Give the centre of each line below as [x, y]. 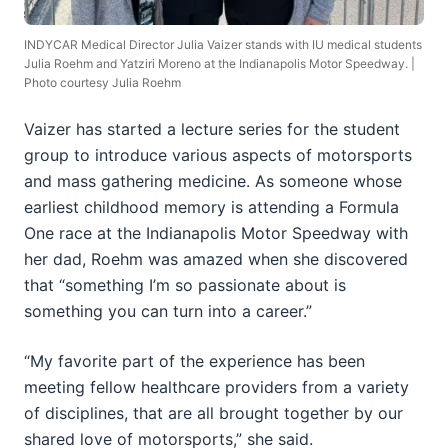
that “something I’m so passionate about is [185, 284]
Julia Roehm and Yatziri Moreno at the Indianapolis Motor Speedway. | [219, 63]
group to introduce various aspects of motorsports [218, 154]
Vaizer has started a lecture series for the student [212, 128]
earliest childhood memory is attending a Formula [211, 206]
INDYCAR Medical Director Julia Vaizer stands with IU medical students [223, 44]
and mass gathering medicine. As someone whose [213, 180]
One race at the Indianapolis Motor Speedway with [216, 232]
